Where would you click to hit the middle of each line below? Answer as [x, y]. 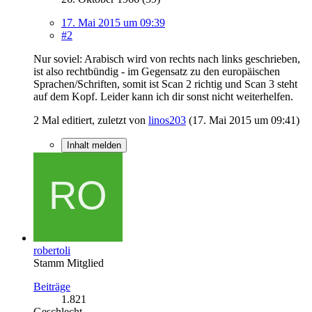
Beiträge [52, 286]
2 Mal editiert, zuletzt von [91, 120]
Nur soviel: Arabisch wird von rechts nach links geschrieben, [167, 58]
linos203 [167, 120]
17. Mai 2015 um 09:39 [113, 22]
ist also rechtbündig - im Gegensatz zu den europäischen [157, 71]
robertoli [52, 250]
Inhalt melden [94, 145]
